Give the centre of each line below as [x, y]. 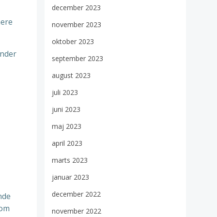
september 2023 [77, 59]
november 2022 [77, 211]
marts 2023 [70, 160]
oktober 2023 [73, 42]
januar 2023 [70, 177]
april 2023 [67, 143]
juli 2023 [65, 93]
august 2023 [71, 76]
